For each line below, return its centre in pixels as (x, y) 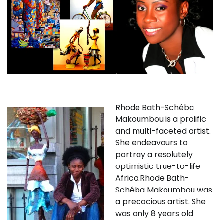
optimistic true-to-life (158, 166)
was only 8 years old (154, 213)
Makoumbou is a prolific (161, 119)
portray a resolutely (154, 154)
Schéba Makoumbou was (164, 190)
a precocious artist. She (161, 201)
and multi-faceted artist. (163, 131)
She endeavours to (151, 142)
